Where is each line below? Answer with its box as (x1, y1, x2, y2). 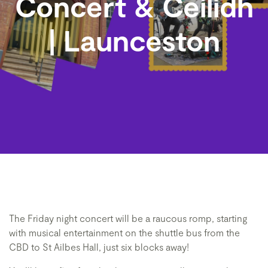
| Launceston (48, 22, 220, 57)
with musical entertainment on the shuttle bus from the (9, 227, 240, 238)
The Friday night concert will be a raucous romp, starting (9, 212, 247, 224)
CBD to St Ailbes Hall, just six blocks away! (9, 241, 189, 252)
